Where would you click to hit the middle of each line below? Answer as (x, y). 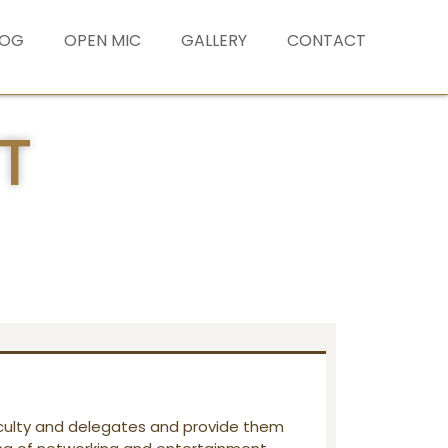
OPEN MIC (103, 40)
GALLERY (214, 40)
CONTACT (327, 40)
